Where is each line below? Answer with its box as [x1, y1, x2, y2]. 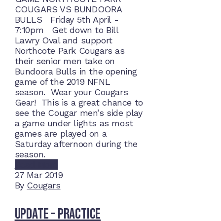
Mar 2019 [27, 170, 63, 181]
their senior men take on [14, 56, 115, 67]
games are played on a [14, 128, 107, 139]
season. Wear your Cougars [14, 87, 128, 98]
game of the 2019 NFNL [14, 76, 110, 87]
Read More [14, 159, 58, 170]
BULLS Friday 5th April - [14, 14, 119, 25]
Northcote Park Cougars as [14, 45, 125, 56]
